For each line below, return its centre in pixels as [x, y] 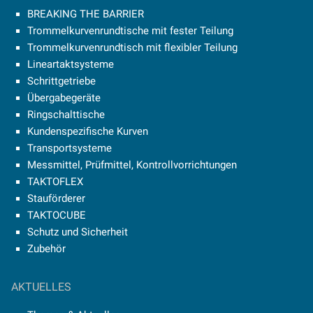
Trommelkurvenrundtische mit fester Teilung [130, 30]
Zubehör [46, 248]
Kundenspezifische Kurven [87, 131]
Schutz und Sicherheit [77, 232]
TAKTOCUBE [56, 215]
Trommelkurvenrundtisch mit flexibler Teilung [132, 47]
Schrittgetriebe [61, 81]
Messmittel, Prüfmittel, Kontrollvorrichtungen [132, 165]
